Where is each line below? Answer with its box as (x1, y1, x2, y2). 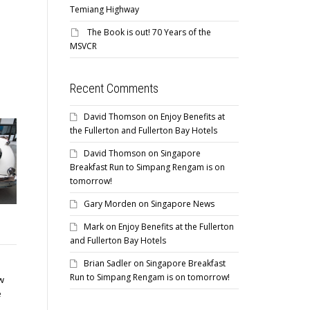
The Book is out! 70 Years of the (87, 26, 211, 38)
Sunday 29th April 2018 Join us (174, 273, 298, 286)
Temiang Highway (70, 3, 139, 15)
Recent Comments (70, 81, 158, 95)
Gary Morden (84, 198, 136, 210)
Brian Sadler (84, 257, 131, 269)
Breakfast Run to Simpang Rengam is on (70, 161, 225, 173)
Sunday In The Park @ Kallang (174, 259, 299, 272)
